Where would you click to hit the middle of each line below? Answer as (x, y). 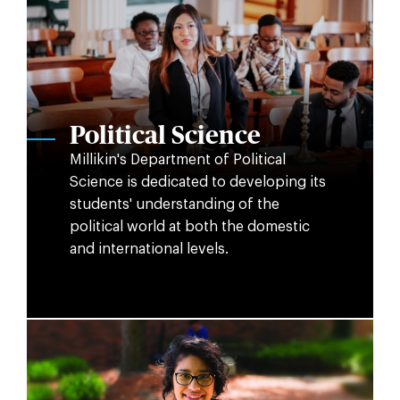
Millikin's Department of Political (177, 160)
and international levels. (149, 250)
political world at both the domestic (189, 227)
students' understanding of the (174, 205)
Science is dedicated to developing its (197, 183)
